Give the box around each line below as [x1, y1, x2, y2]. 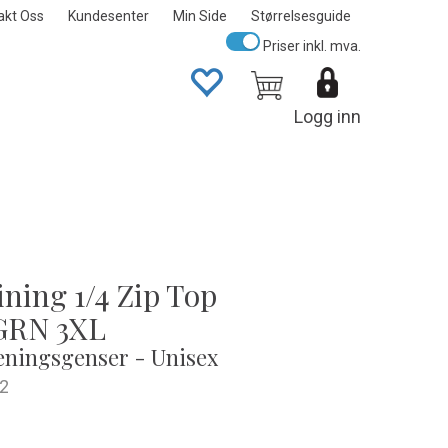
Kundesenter [68, 8, 149, 24]
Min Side [173, 8, 227, 24]
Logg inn [294, 106, 361, 127]
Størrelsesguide [251, 8, 351, 24]
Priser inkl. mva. [260, 38, 361, 54]
